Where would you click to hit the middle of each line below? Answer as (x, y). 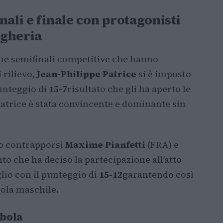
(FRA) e (162, 145)
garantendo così (158, 174)
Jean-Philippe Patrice (87, 74)
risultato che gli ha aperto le (129, 89)
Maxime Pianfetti (105, 145)
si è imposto (164, 74)
